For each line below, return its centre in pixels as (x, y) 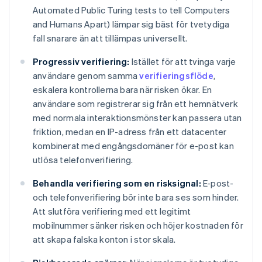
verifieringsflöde (176, 76)
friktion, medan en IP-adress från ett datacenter (130, 132)
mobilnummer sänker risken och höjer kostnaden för (138, 225)
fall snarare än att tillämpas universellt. (110, 38)
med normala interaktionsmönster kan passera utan (137, 118)
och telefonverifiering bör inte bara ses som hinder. (136, 197)
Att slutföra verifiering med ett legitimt (112, 211)
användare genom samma (86, 76)
